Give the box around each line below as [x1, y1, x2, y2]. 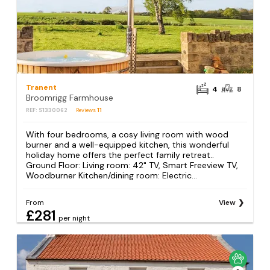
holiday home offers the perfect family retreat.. [26, 149, 215, 160]
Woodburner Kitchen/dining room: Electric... [26, 169, 198, 181]
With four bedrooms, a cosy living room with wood [26, 128, 229, 140]
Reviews [76, 106, 98, 114]
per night [58, 213, 90, 223]
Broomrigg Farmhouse [26, 92, 114, 103]
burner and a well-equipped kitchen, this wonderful [26, 139, 230, 150]
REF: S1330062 [26, 106, 68, 114]
